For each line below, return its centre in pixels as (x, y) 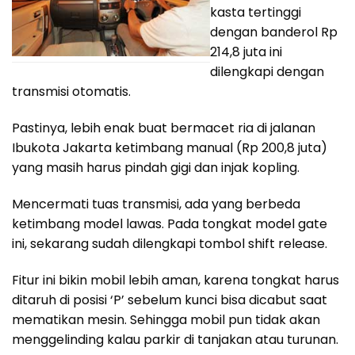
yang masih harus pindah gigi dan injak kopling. (156, 168)
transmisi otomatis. (71, 92)
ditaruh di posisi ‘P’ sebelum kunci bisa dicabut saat (170, 300)
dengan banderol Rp (274, 32)
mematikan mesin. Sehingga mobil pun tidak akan (166, 319)
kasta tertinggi (256, 13)
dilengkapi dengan (267, 72)
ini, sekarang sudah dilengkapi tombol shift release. (170, 243)
